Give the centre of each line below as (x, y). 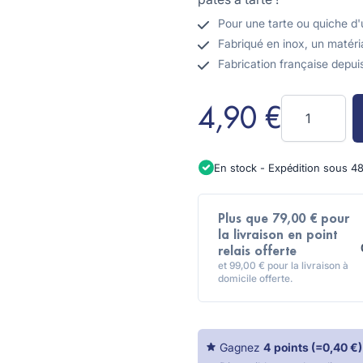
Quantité (305, 103)
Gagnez (240, 347)
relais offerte (257, 251)
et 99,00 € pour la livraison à (283, 265)
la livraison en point (278, 235)
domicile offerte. (255, 278)
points (293, 347)
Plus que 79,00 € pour (284, 218)
